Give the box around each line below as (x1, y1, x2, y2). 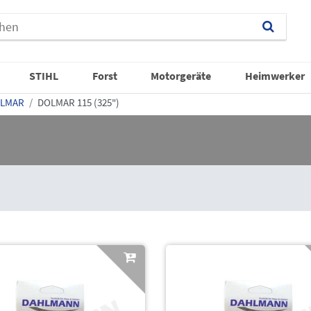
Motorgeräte (151, 68, 212, 83)
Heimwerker (244, 68, 305, 83)
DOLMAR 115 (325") (37, 95, 119, 109)
